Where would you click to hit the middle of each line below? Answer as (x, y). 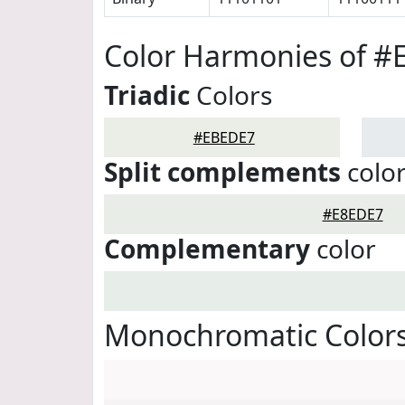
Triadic (147, 95)
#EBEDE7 (224, 137)
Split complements (222, 172)
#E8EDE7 (353, 214)
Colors (231, 95)
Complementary (207, 249)
